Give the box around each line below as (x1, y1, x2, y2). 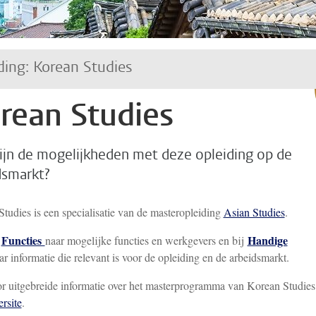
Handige (247, 231, 288, 248)
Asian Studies (223, 204, 285, 219)
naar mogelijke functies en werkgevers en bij (44, 232, 248, 248)
